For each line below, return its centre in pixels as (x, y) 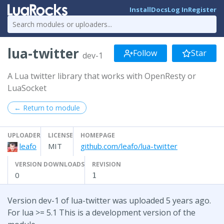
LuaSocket (27, 88)
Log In (178, 10)
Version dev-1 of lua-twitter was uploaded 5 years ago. (109, 200)
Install (140, 10)
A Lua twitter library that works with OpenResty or (102, 76)
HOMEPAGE (98, 135)
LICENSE (60, 135)
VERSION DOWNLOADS (50, 164)
